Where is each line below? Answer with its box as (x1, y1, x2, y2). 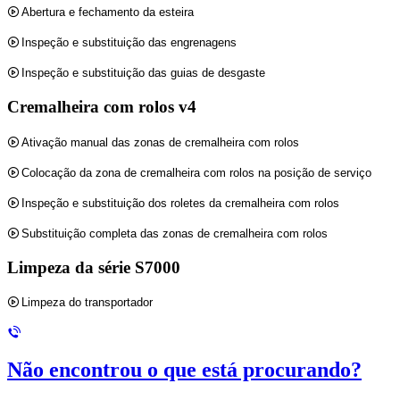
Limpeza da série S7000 (7, 257, 180, 277)
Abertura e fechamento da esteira (21, 5, 195, 20)
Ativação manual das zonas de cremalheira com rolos (21, 135, 300, 149)
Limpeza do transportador (21, 296, 154, 310)
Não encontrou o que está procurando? (7, 358, 362, 382)
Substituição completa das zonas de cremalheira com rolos (21, 226, 329, 240)
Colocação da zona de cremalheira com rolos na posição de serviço (21, 165, 372, 179)
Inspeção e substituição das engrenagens (21, 36, 237, 50)
